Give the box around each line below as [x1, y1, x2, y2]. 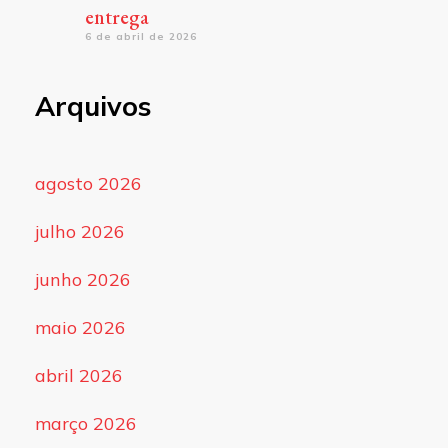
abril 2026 [34, 364, 123, 388]
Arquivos [34, 89, 151, 124]
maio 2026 [34, 316, 126, 340]
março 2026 [34, 412, 137, 436]
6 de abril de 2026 [84, 30, 197, 44]
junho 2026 [34, 268, 131, 292]
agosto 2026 [34, 172, 142, 196]
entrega [84, 4, 149, 31]
